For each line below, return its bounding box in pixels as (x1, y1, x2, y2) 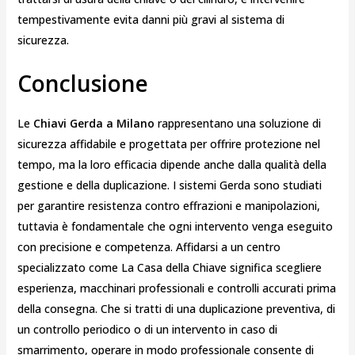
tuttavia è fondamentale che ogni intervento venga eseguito (17, 218, 333, 234)
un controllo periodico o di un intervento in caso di (17, 321, 277, 337)
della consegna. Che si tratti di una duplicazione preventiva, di (17, 300, 335, 316)
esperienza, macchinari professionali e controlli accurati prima (17, 280, 336, 296)
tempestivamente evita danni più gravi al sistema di (17, 12, 284, 28)
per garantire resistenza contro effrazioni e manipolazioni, (17, 197, 320, 213)
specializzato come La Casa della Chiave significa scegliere (17, 259, 322, 275)
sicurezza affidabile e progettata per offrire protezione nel (17, 136, 320, 151)
